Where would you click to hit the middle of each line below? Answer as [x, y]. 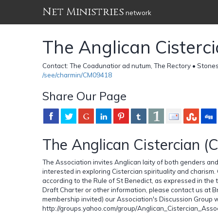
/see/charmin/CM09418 [77, 75]
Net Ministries [83, 12]
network [138, 13]
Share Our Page [84, 96]
